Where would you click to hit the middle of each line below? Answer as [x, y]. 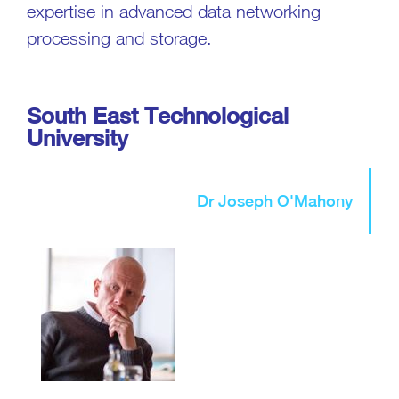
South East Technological [158, 115]
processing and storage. [119, 37]
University [77, 138]
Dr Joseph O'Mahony [275, 200]
